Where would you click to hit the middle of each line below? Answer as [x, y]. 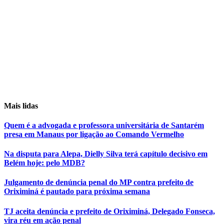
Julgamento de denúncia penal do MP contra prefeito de [99, 182]
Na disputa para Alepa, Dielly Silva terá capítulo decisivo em [106, 154]
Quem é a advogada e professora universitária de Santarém [104, 125]
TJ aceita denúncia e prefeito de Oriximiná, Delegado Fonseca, [109, 211]
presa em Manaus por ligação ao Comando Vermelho [94, 134]
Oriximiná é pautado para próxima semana [77, 191]
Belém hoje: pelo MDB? [44, 163]
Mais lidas [21, 105]
